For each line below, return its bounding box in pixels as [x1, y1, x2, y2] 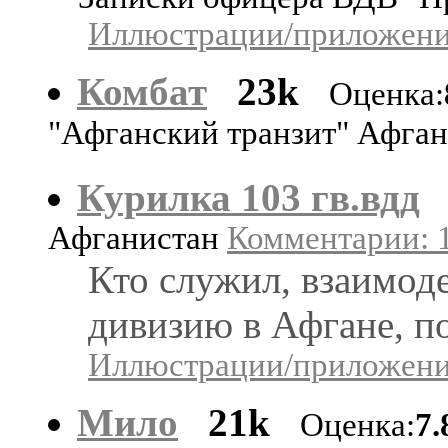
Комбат [77, 69, 207, 113]
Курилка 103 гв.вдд [77, 175, 420, 219]
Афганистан [48, 219, 227, 256]
